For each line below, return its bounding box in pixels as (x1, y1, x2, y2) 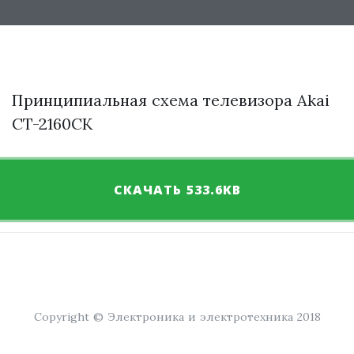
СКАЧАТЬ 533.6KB (113, 181, 241, 198)
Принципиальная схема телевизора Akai (12, 90, 330, 110)
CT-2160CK (12, 114, 92, 134)
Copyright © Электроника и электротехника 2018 (33, 310, 321, 324)
